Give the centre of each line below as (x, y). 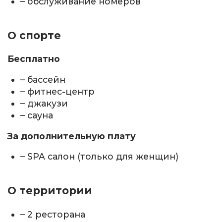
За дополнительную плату (72, 136)
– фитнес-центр (58, 92)
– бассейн (43, 80)
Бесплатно (34, 59)
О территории (50, 191)
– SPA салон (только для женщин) (100, 157)
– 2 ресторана (53, 214)
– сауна (37, 115)
